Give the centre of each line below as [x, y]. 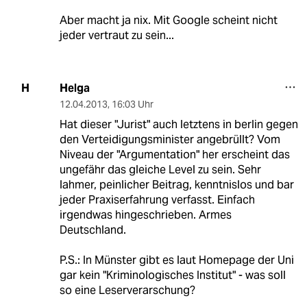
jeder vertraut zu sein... [116, 35]
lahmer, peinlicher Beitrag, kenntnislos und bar [176, 184]
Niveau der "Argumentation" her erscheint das [174, 154]
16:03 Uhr [132, 104]
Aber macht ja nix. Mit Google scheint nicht [168, 20]
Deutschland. [93, 230]
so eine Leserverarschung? [127, 290]
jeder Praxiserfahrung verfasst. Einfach [157, 199]
